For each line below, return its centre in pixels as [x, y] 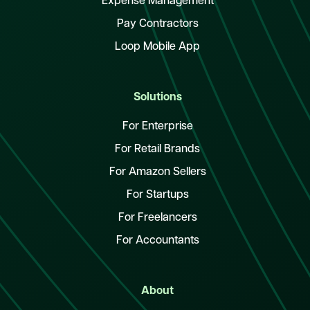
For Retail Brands [158, 150]
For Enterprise [157, 127]
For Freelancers [157, 218]
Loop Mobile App [158, 47]
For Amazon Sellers [157, 173]
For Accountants [157, 241]
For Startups [157, 195]
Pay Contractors [157, 25]
